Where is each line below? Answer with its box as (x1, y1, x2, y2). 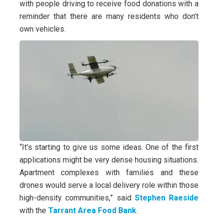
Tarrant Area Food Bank (48, 206, 136, 216)
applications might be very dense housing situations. (19, 155, 199, 165)
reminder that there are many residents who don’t (19, 12, 199, 21)
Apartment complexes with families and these (19, 168, 199, 178)
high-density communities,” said (19, 193, 135, 203)
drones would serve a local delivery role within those (19, 181, 199, 190)
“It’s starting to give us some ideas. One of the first (19, 143, 199, 152)
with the (19, 206, 48, 216)
